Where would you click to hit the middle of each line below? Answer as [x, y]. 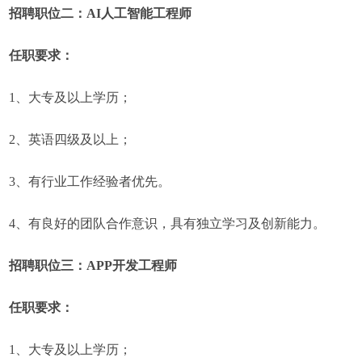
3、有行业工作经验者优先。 [90, 181]
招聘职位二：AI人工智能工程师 [101, 13]
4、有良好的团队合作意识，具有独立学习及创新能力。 [168, 223]
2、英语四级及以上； [71, 139]
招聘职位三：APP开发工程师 [93, 265]
